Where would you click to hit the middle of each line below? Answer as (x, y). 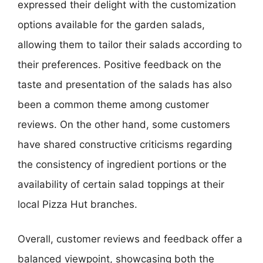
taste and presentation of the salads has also (125, 84)
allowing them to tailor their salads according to (130, 44)
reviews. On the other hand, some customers (124, 124)
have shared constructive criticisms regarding (125, 144)
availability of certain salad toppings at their (121, 184)
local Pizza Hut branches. (77, 204)
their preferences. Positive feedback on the (119, 64)
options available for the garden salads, (111, 24)
